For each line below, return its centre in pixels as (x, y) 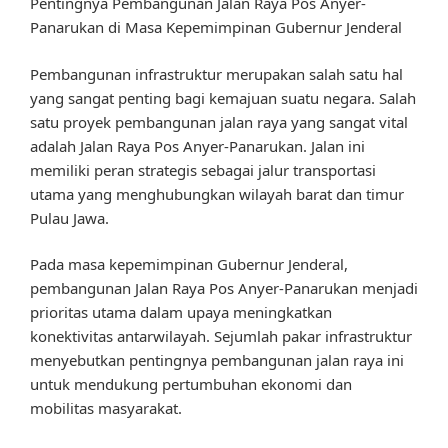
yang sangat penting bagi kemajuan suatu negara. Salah (223, 97)
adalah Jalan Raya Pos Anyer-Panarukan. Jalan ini (197, 145)
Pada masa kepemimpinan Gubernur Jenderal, (189, 264)
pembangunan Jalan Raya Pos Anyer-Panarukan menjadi (224, 288)
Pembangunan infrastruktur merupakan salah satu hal (216, 73)
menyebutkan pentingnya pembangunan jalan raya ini (217, 360)
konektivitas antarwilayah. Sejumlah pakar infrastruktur (221, 336)
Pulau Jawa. (69, 217)
